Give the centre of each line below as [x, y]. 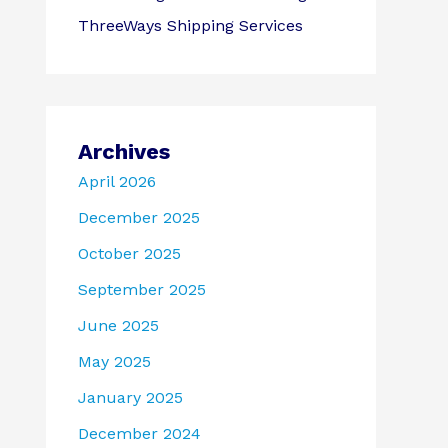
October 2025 [129, 254]
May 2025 [114, 362]
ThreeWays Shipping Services [190, 26]
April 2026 [117, 182]
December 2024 [139, 434]
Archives [124, 152]
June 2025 [118, 326]
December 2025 [139, 218]
